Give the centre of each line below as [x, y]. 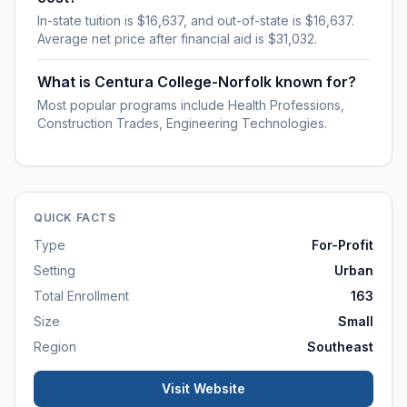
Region [55, 347]
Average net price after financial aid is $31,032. [177, 39]
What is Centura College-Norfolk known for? [197, 82]
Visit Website [203, 388]
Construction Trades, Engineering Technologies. [182, 123]
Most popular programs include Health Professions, [191, 105]
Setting [55, 270]
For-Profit [342, 245]
